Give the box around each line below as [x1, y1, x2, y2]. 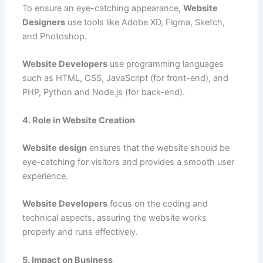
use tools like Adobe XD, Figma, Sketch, [65, 16, 225, 28]
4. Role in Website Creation [22, 114, 135, 126]
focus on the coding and [107, 198, 208, 210]
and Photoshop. [22, 31, 87, 42]
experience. [22, 170, 68, 181]
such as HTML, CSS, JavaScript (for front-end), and [22, 73, 228, 84]
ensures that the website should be [86, 142, 230, 153]
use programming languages [107, 59, 224, 70]
